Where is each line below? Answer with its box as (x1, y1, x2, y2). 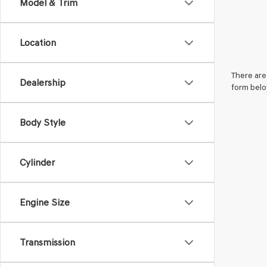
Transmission (20, 237, 75, 248)
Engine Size (20, 197, 70, 208)
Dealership (20, 77, 66, 88)
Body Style (20, 117, 66, 128)
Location (20, 37, 56, 48)
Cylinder (20, 157, 55, 168)
